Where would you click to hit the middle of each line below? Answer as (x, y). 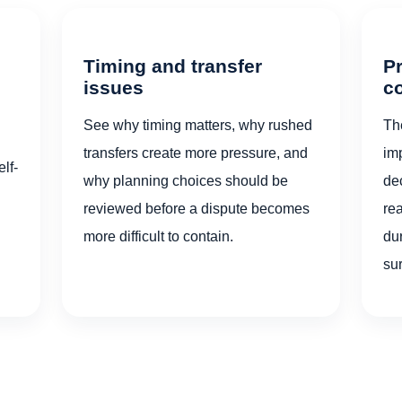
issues (114, 88)
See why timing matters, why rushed (198, 124)
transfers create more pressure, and (196, 152)
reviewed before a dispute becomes (197, 208)
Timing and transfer (173, 66)
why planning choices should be (186, 180)
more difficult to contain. (159, 236)
